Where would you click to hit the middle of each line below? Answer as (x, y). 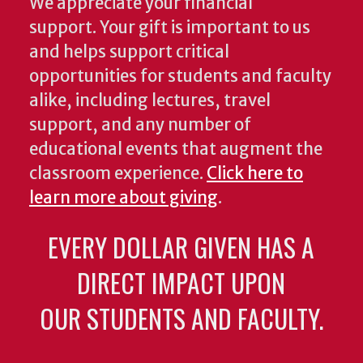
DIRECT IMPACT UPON (181, 282)
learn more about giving (124, 197)
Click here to (255, 173)
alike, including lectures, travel (150, 100)
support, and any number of (140, 124)
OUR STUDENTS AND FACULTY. (181, 318)
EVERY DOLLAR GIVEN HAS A (181, 246)
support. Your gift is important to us (170, 27)
